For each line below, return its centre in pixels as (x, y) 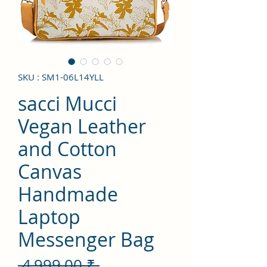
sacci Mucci (67, 103)
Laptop (49, 216)
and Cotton (67, 148)
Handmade (68, 194)
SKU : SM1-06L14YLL (61, 77)
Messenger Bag (86, 239)
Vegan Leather (82, 126)
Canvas (50, 171)
